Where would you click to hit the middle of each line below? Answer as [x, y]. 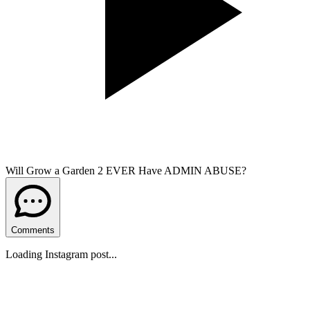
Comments [33, 230]
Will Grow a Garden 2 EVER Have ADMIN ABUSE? [126, 170]
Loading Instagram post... [61, 254]
